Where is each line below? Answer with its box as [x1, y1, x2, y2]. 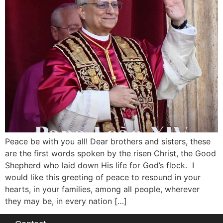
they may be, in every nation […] [5, 196, 127, 206]
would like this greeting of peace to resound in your [5, 172, 201, 182]
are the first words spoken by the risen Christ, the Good [5, 148, 216, 158]
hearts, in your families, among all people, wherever [5, 184, 200, 194]
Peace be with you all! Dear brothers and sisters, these [5, 136, 211, 146]
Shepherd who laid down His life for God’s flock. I [5, 160, 194, 170]
